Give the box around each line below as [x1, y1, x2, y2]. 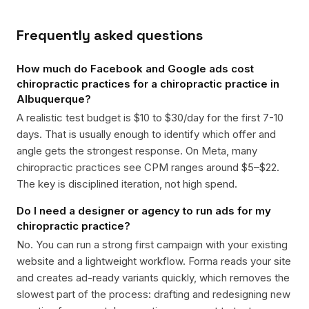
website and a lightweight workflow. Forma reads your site [17, 255, 291, 268]
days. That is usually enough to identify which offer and [17, 128, 276, 141]
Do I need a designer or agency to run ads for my [17, 204, 271, 217]
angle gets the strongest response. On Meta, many [17, 144, 257, 157]
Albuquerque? [17, 92, 91, 106]
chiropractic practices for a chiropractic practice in [17, 77, 279, 90]
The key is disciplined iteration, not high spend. [17, 177, 237, 190]
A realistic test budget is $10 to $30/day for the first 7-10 [17, 111, 283, 124]
